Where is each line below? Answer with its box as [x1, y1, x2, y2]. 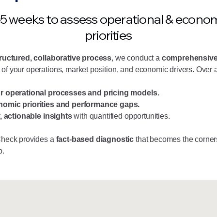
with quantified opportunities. [72, 112, 170, 120]
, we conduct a [111, 54, 162, 62]
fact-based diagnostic [56, 135, 134, 143]
